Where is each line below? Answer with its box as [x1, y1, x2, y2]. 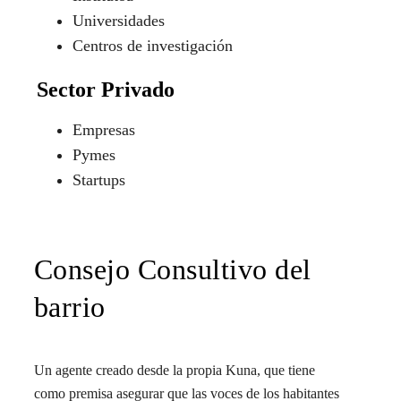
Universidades [72, 11, 165, 30]
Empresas [72, 120, 135, 139]
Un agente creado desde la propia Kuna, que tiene [33, 363, 315, 379]
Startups [72, 170, 125, 189]
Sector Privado [36, 77, 175, 101]
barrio [33, 290, 106, 323]
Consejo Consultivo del [33, 252, 311, 286]
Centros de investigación [72, 36, 233, 55]
